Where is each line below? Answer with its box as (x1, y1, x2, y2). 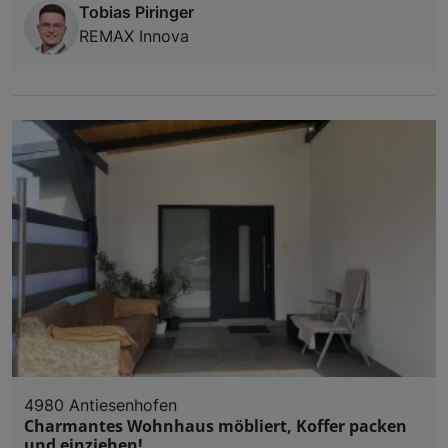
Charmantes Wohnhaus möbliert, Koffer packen (24, 414, 407, 437)
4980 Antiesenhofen (24, 394, 177, 415)
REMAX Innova (79, 25, 189, 46)
